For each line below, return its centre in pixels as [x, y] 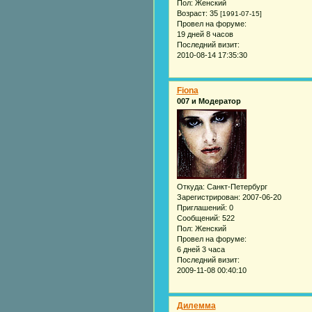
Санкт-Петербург [236, 186]
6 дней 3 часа [201, 249]
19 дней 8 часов [205, 34]
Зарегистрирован [207, 197]
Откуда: [190, 186]
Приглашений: [202, 207]
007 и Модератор [209, 101]
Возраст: [192, 13]
